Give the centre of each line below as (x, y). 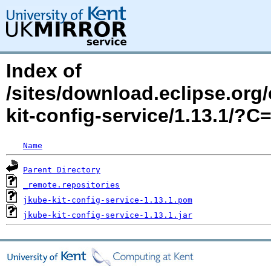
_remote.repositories (71, 185)
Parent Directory (62, 170)
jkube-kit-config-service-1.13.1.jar (108, 215)
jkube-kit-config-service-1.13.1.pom (108, 200)
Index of (44, 71)
